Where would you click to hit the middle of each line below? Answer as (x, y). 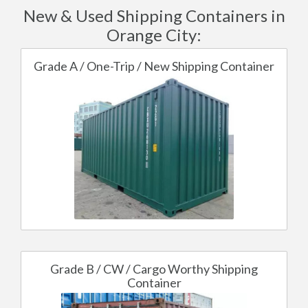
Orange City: (154, 34)
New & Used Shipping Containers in (154, 15)
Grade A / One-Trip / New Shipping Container (154, 66)
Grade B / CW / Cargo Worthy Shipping (154, 268)
